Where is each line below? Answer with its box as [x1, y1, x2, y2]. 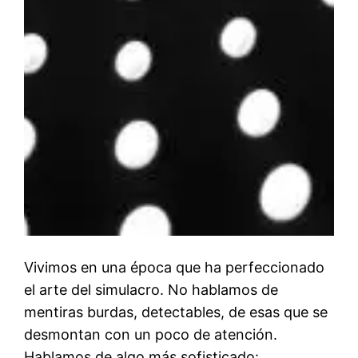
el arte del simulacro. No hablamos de [24, 281, 279, 299]
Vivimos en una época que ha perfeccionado [24, 259, 325, 276]
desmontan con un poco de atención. [24, 326, 278, 344]
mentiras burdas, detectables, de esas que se [24, 304, 328, 321]
